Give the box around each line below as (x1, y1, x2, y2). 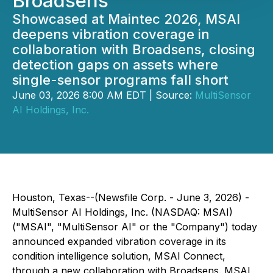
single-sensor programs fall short (12, 72, 229, 88)
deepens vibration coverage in (12, 26, 210, 42)
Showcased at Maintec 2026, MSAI (12, 11, 240, 27)
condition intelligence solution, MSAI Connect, (12, 250, 225, 262)
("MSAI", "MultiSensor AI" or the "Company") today (12, 221, 257, 233)
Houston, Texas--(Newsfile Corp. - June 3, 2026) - (12, 191, 249, 204)
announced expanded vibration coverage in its (12, 235, 226, 247)
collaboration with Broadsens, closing (12, 41, 255, 57)
